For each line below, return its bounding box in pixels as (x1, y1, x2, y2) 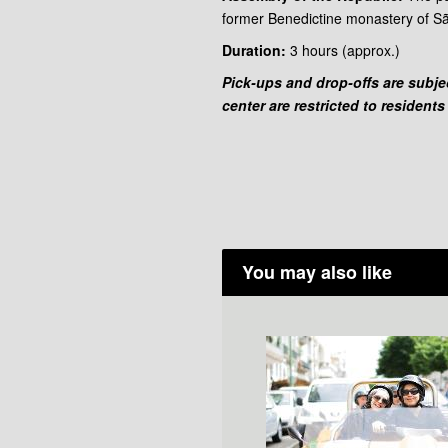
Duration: (222, 40, 286, 61)
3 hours (286, 40, 342, 61)
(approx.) (342, 40, 400, 61)
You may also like (242, 259, 392, 286)
